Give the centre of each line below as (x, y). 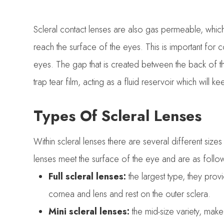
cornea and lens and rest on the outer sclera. (131, 194)
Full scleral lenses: (87, 176)
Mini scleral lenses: (89, 211)
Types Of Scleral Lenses (118, 115)
